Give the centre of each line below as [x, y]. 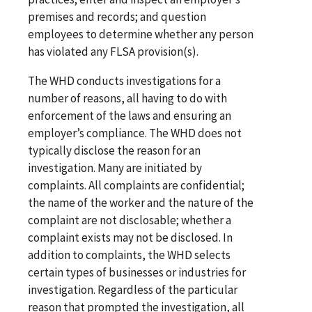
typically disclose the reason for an [114, 151]
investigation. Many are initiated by [115, 168]
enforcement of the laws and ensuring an [130, 116]
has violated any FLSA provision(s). [113, 52]
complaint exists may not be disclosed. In [130, 238]
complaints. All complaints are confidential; [136, 186]
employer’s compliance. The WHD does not [135, 133]
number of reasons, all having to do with [127, 99]
